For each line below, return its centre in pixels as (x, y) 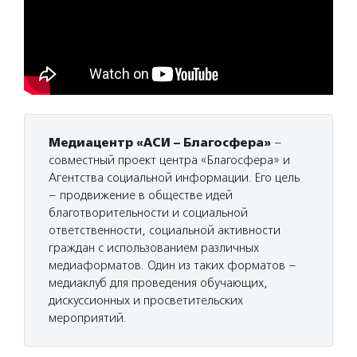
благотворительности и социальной (148, 213)
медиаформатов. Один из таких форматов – (173, 266)
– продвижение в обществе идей (141, 196)
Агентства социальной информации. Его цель (174, 178)
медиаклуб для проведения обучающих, (158, 283)
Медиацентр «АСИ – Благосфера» (160, 143)
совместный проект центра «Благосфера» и (169, 161)
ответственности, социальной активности (165, 231)
